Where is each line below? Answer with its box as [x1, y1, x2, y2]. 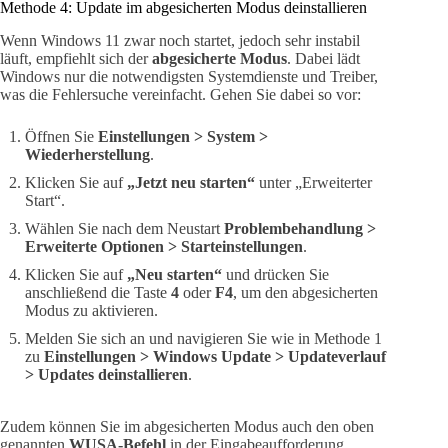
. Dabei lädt [287, 49, 360, 67]
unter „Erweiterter [255, 173, 372, 191]
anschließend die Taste [25, 283, 171, 301]
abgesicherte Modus [152, 49, 287, 67]
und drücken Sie [222, 265, 329, 283]
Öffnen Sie [25, 127, 98, 145]
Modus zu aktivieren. [25, 301, 158, 319]
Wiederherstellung [25, 145, 150, 163]
